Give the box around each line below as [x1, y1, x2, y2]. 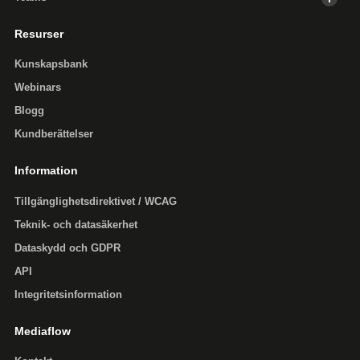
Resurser [14, 27, 63, 41]
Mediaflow [14, 324, 71, 337]
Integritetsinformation [14, 288, 122, 301]
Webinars [14, 82, 61, 94]
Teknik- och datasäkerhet [14, 219, 137, 231]
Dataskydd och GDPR [14, 242, 121, 254]
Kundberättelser [14, 129, 93, 141]
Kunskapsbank [14, 59, 88, 71]
